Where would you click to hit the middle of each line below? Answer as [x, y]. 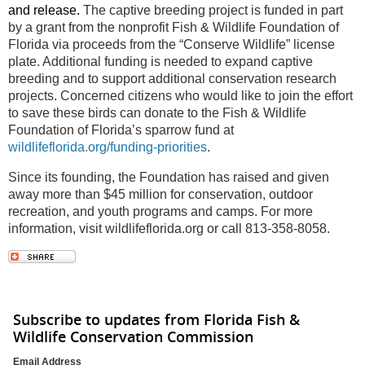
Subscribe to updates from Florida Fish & [156, 319]
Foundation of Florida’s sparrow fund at [121, 130]
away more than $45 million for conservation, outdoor [161, 194]
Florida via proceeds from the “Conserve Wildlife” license [172, 44]
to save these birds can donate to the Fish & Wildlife [157, 112]
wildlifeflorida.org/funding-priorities [108, 147]
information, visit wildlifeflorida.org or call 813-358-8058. [169, 228]
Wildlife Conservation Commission [133, 336]
